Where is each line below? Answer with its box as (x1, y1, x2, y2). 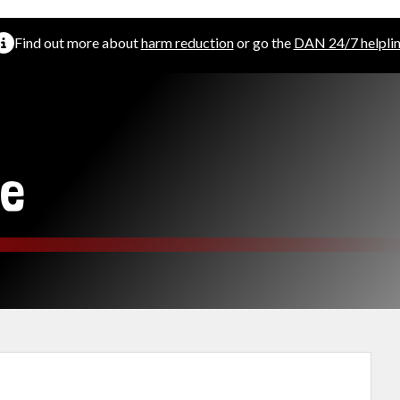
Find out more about (13, 34, 141, 51)
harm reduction (140, 34, 234, 51)
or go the (233, 34, 294, 51)
